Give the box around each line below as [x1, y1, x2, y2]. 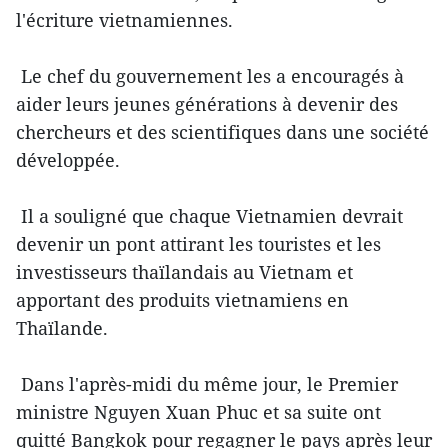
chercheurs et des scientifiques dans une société [16, 120, 429, 145]
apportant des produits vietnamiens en [16, 288, 349, 313]
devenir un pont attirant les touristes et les [16, 232, 381, 257]
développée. [16, 148, 120, 173]
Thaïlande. [16, 316, 108, 341]
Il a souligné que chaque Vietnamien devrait [16, 204, 403, 229]
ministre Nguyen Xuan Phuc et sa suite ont [16, 400, 381, 425]
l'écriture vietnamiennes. [16, 8, 233, 33]
